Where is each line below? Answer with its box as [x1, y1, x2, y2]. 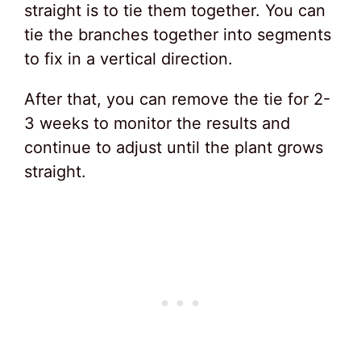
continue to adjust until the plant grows [24, 138, 323, 158]
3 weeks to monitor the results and [24, 114, 290, 134]
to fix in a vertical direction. [24, 49, 233, 69]
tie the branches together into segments [24, 25, 331, 45]
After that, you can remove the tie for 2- [24, 89, 330, 110]
